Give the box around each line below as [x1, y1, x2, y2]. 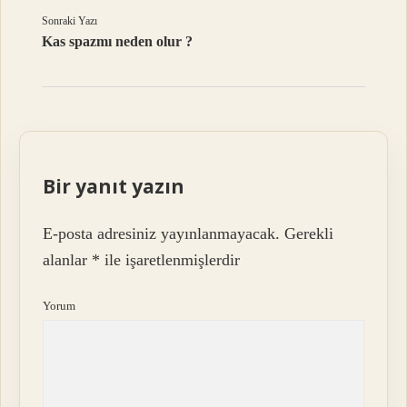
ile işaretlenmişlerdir [100, 251, 241, 270]
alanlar [43, 251, 93, 270]
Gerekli [284, 224, 334, 243]
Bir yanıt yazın [43, 173, 185, 199]
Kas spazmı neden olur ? [42, 33, 194, 49]
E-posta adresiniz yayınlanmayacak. [43, 224, 281, 243]
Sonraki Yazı [42, 14, 98, 27]
